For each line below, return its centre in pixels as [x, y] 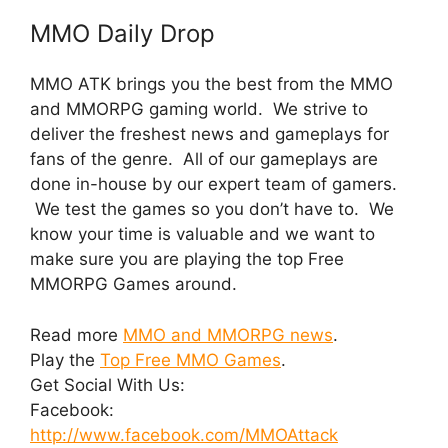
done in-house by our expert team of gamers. [213, 184]
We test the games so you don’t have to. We [212, 209]
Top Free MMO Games [190, 359]
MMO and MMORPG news [228, 334]
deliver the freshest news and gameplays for [209, 134]
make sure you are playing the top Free [187, 259]
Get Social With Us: [107, 384]
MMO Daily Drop [122, 34]
